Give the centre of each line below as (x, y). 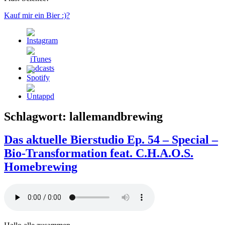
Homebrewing (41, 167)
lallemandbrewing (116, 116)
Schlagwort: (37, 116)
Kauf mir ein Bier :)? (37, 15)
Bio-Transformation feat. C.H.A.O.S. (99, 153)
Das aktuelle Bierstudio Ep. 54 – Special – (111, 140)
